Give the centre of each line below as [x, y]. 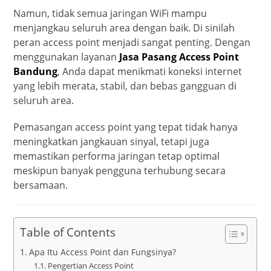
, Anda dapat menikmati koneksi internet [150, 71]
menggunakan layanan [67, 57]
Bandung [36, 71]
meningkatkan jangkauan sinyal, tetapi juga [112, 141]
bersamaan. [41, 185]
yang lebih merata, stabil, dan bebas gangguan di [125, 86]
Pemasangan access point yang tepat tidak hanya [126, 127]
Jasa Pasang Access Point [179, 57]
